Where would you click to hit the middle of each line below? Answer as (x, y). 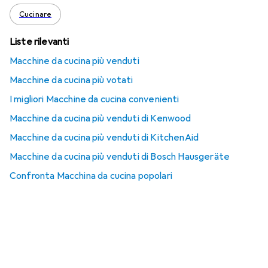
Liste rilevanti (39, 42)
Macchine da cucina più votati (71, 80)
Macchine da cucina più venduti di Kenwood (100, 118)
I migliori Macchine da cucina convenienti (95, 99)
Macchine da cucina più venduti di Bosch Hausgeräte (120, 157)
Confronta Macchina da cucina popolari (91, 176)
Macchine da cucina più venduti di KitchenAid (104, 138)
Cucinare (36, 14)
